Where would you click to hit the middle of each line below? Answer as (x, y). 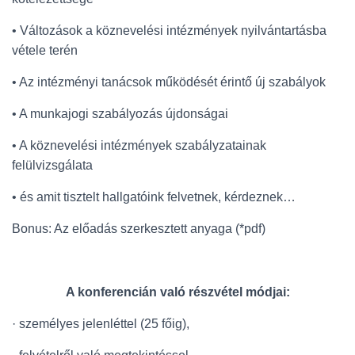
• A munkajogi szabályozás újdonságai (120, 114)
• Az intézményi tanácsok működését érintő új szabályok (169, 82)
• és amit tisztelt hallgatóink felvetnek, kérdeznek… (154, 197)
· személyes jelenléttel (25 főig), (101, 324)
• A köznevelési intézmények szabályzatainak (139, 145)
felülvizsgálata (52, 165)
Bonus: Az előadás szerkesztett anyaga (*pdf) (139, 229)
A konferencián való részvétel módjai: (177, 292)
